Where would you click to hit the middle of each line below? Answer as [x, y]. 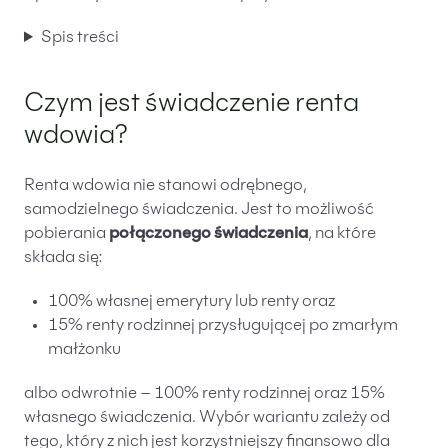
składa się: [63, 258]
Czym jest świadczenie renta [191, 105]
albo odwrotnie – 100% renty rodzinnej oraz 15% [204, 394]
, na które [342, 234]
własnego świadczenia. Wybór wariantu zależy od [207, 418]
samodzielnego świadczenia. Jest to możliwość [199, 210]
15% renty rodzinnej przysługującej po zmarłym [223, 326]
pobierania [66, 234]
